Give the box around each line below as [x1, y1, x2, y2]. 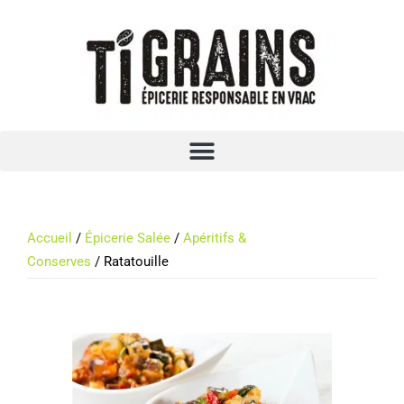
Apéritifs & [183, 230, 246, 246]
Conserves [27, 253, 91, 270]
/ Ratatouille [91, 253, 169, 270]
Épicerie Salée [85, 230, 170, 246]
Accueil [27, 230, 72, 246]
